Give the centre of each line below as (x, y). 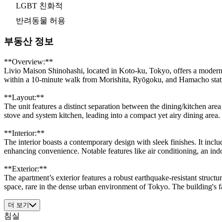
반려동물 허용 (41, 20)
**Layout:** (24, 98)
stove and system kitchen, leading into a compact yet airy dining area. (112, 115)
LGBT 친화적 (39, 5)
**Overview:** (28, 62)
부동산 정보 (29, 42)
